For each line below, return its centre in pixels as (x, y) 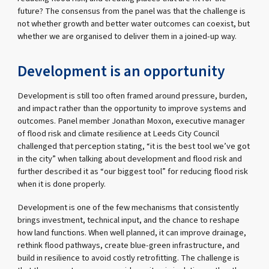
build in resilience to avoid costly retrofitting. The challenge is (129, 258)
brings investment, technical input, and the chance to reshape (129, 220)
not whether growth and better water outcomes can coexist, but (134, 23)
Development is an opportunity (122, 71)
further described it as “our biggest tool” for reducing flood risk (133, 171)
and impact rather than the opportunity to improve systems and (132, 108)
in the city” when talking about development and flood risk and (130, 159)
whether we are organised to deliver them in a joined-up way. (127, 36)
